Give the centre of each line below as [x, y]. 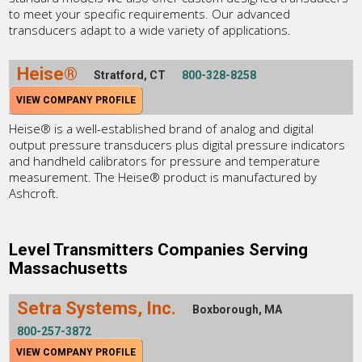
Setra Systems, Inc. [97, 308]
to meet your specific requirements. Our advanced [150, 13]
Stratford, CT [130, 75]
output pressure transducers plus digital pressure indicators [177, 144]
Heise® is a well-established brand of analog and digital [162, 128]
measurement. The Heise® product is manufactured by [163, 177]
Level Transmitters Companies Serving [159, 249]
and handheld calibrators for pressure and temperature [165, 160]
